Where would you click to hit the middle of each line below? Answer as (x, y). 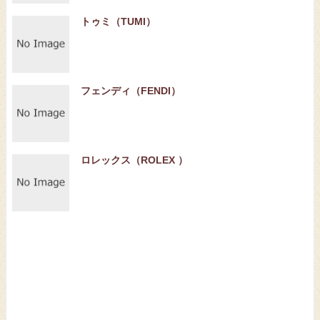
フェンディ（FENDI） (131, 91)
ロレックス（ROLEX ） (134, 160)
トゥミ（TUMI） (118, 21)
